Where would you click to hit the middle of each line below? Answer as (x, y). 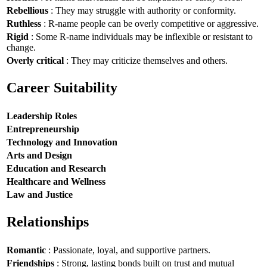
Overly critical (35, 60)
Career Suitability (62, 88)
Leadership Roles (42, 116)
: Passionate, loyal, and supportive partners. (128, 250)
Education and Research (56, 168)
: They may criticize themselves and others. (146, 60)
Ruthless (24, 23)
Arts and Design (39, 155)
